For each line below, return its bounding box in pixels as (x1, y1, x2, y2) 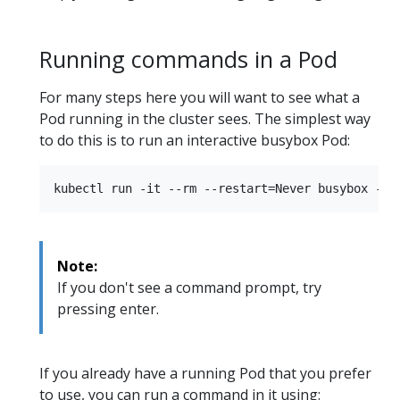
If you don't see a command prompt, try (57, 278, 321, 298)
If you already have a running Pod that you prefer (39, 363, 371, 384)
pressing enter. (57, 299, 159, 320)
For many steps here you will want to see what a (39, 87, 360, 108)
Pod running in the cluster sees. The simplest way (39, 109, 371, 129)
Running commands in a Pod (39, 44, 337, 74)
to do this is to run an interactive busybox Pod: (39, 130, 350, 151)
